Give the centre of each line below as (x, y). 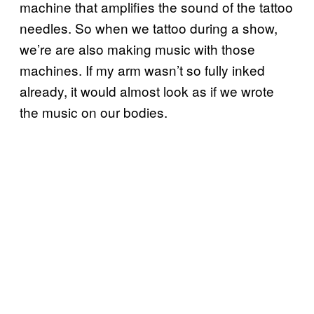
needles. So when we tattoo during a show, (149, 27)
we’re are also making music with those (137, 48)
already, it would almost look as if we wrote (147, 90)
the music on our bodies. (94, 111)
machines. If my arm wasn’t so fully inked (142, 69)
